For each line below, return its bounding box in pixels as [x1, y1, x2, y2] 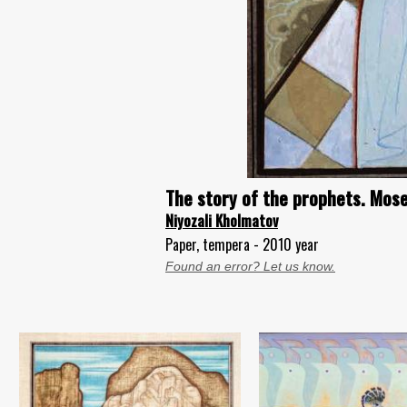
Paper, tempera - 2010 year [165, 233, 319, 255]
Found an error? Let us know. [165, 259, 335, 273]
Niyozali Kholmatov [165, 210, 278, 232]
